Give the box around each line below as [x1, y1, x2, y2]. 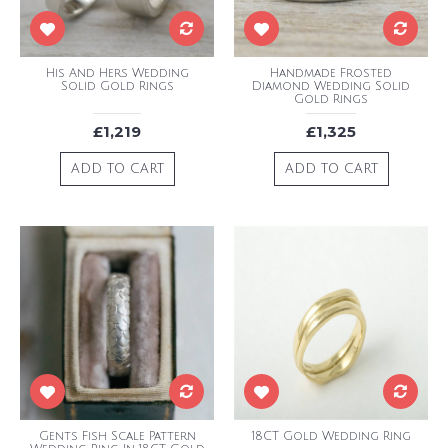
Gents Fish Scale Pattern [38, 430, 196, 443]
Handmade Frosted [270, 67, 392, 80]
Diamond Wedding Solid [252, 80, 410, 93]
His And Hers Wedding [45, 67, 189, 80]
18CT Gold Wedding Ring [251, 430, 411, 443]
